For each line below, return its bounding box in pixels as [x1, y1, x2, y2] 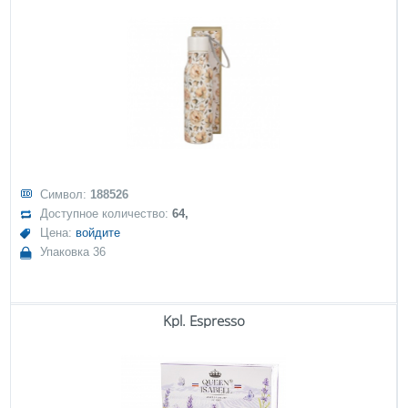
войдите [76, 226, 121, 240]
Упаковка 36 [40, 245, 107, 259]
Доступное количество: [40, 207, 173, 220]
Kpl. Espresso [162, 311, 245, 330]
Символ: [40, 188, 91, 201]
